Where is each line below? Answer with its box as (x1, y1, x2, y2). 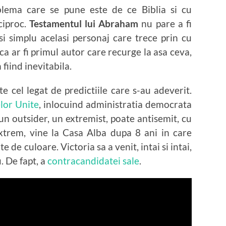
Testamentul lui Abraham (29, 17, 139, 29)
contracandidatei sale (47, 154, 139, 166)
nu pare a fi (138, 17, 192, 29)
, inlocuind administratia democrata (39, 98, 192, 110)
